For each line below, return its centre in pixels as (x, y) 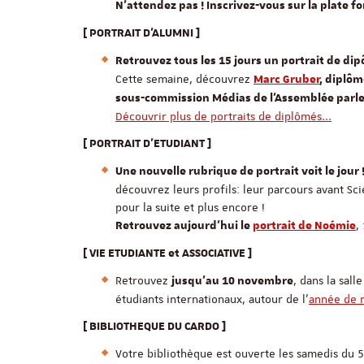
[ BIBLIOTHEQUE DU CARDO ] (154, 327)
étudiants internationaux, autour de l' (212, 299)
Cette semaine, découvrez (184, 79)
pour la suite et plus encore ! (190, 207)
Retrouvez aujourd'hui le (184, 226)
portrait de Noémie (304, 226)
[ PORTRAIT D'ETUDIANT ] (147, 144)
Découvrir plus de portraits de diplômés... (223, 116)
